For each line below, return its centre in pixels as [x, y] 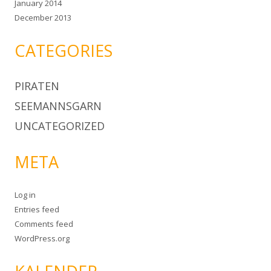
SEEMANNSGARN [58, 106]
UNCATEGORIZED [60, 126]
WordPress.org [42, 238]
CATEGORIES [64, 50]
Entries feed [37, 209]
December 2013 [43, 17]
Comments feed [44, 224]
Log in [25, 194]
